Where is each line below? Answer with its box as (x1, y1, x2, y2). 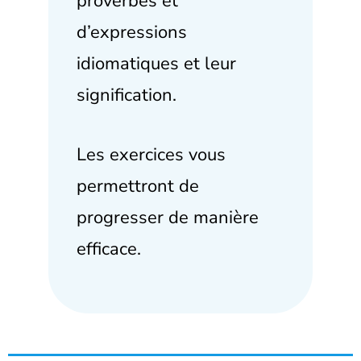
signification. (77, 82, 176, 107)
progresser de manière (77, 205, 259, 230)
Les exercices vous (77, 142, 226, 167)
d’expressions (77, 19, 187, 44)
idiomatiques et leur (77, 51, 236, 76)
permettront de (77, 173, 199, 198)
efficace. (77, 236, 141, 261)
